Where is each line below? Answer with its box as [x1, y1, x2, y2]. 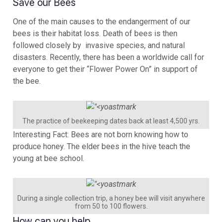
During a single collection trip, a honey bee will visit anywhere [17, 194, 205, 202]
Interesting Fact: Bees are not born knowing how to [13, 129, 188, 139]
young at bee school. [13, 153, 84, 163]
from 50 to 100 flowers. [74, 202, 148, 210]
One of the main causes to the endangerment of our [13, 17, 190, 27]
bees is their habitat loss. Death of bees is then [13, 29, 177, 39]
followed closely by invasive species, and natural [13, 41, 185, 51]
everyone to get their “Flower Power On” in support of [13, 64, 198, 74]
